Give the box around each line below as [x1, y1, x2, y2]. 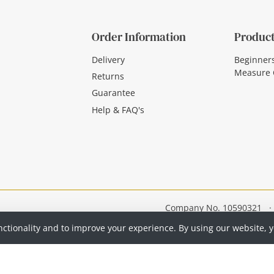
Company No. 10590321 [165, 202, 262, 213]
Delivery [92, 53, 125, 65]
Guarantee [92, 87, 135, 99]
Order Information [92, 29, 186, 45]
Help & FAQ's [92, 103, 144, 116]
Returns [92, 70, 124, 82]
